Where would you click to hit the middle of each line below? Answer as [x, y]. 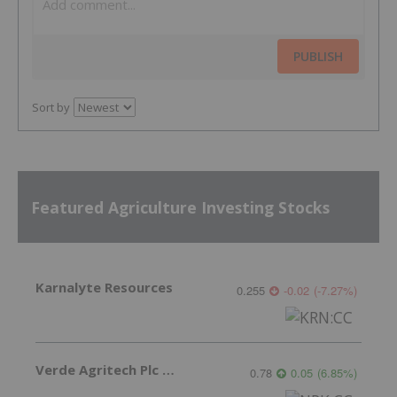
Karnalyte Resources [104, 288]
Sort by [51, 108]
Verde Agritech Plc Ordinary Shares [168, 370]
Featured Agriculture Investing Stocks [180, 207]
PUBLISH [318, 57]
